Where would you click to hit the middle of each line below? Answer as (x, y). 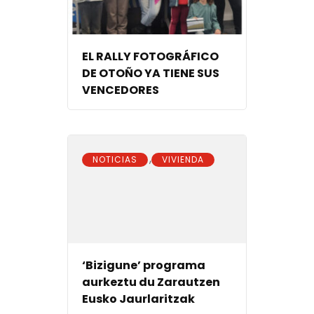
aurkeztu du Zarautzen (151, 282)
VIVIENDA (183, 160)
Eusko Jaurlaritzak (138, 299)
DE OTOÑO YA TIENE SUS (151, 74)
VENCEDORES (121, 90)
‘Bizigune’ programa (144, 266)
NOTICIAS (115, 160)
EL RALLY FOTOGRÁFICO (150, 57)
